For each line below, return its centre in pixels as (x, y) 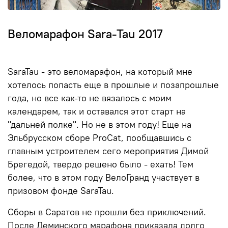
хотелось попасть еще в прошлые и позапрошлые (113, 85)
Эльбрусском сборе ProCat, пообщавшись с (99, 138)
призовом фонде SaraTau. (61, 191)
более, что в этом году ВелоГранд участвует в (104, 178)
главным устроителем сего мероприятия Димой (108, 151)
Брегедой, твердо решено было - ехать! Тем (101, 165)
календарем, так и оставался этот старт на (97, 112)
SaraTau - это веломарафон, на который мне (100, 72)
